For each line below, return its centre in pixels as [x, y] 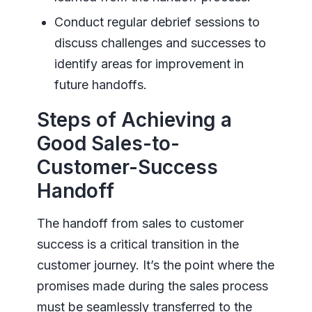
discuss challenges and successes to [160, 43]
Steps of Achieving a [134, 120]
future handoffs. [100, 85]
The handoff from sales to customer [140, 224]
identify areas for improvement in [149, 64]
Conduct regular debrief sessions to [157, 22]
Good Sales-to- [108, 144]
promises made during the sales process [152, 286]
